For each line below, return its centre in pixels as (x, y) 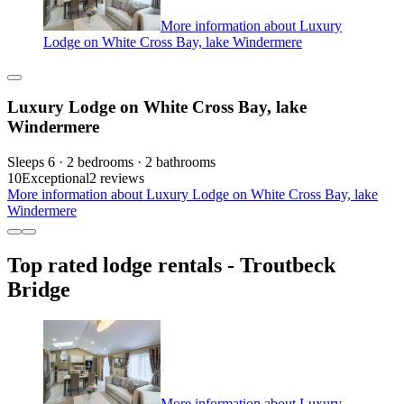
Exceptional (55, 179)
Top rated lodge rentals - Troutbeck (171, 266)
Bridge (39, 290)
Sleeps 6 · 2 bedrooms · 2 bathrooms (111, 162)
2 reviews (117, 179)
